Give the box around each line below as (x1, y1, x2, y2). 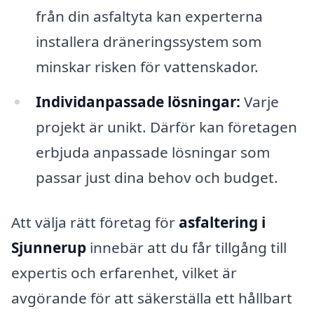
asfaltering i (179, 212, 266, 232)
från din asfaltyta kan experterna (35, 6, 263, 27)
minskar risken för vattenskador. (35, 57, 259, 77)
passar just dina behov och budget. (35, 167, 278, 187)
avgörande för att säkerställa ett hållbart (11, 287, 292, 308)
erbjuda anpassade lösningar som (35, 142, 270, 162)
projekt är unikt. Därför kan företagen (35, 116, 297, 137)
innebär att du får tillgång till (86, 237, 287, 257)
